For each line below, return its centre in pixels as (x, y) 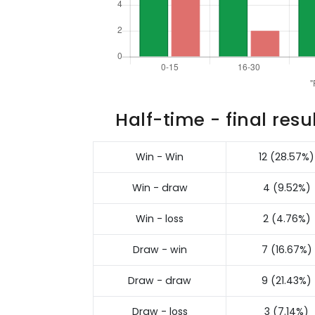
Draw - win (160, 249)
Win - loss (160, 218)
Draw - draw (160, 280)
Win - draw (160, 187)
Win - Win (160, 156)
